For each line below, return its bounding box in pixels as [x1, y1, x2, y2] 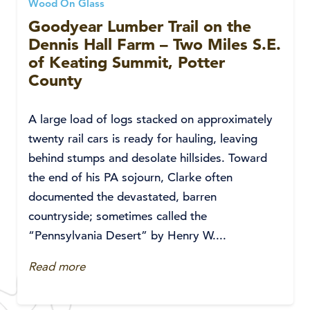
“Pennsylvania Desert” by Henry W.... [28, 228, 226, 243]
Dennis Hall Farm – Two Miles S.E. [28, 35, 281, 54]
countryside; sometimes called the [28, 209, 207, 224]
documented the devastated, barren [28, 190, 217, 204]
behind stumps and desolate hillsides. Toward [28, 151, 267, 165]
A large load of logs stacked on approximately [28, 112, 273, 127]
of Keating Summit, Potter [28, 53, 225, 72]
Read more [28, 259, 85, 273]
